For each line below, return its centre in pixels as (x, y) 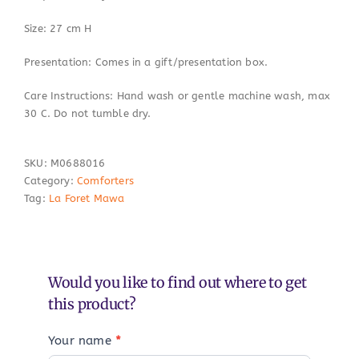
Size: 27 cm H (58, 29)
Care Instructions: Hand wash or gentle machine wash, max (177, 96)
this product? (92, 305)
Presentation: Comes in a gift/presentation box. (146, 63)
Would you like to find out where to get (177, 283)
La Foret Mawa (87, 199)
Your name (82, 341)
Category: (50, 181)
